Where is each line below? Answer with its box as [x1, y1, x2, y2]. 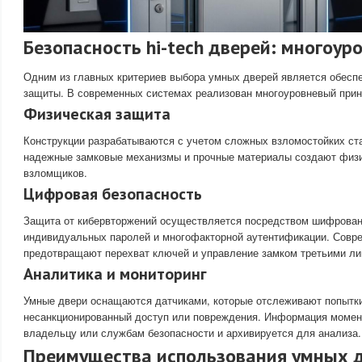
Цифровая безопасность [23, 183, 202, 204]
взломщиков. [23, 164, 87, 180]
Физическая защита [23, 103, 170, 124]
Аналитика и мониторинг [23, 263, 207, 284]
